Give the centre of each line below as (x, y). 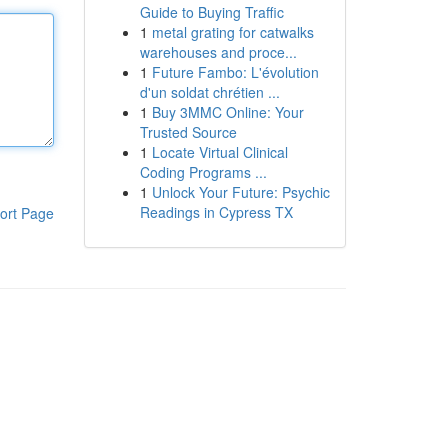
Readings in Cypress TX (216, 212)
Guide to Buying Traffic (211, 12)
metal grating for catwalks (232, 32)
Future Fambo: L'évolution (235, 72)
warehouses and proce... (218, 52)
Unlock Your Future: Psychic (240, 192)
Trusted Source (188, 132)
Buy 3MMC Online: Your (227, 112)
